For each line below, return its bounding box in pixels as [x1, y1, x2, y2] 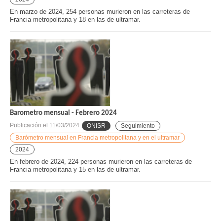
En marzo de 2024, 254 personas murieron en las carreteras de [10, 7, 190, 15]
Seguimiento [121, 122, 155, 129]
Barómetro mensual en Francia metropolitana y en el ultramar [15, 134, 180, 141]
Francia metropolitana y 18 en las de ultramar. [10, 15, 141, 23]
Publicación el [10, 122, 49, 129]
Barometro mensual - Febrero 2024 [10, 109, 117, 117]
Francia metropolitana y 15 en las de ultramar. [10, 165, 141, 173]
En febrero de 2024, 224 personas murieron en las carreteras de [10, 157, 192, 165]
